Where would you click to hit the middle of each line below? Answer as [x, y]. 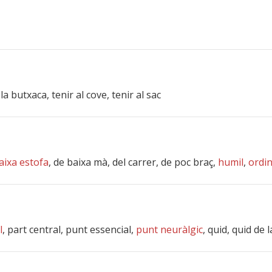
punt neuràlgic [169, 229]
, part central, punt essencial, [69, 229]
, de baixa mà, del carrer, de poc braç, [133, 162]
